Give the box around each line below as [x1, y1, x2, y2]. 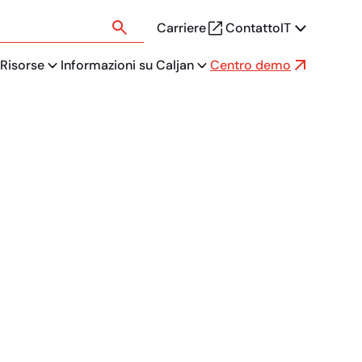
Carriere [157, 19, 206, 36]
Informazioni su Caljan [61, 57, 194, 74]
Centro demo [210, 57, 291, 74]
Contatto [225, 19, 280, 36]
